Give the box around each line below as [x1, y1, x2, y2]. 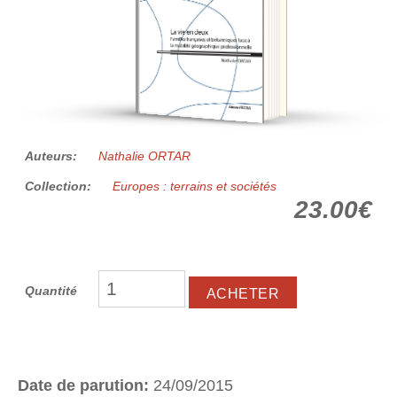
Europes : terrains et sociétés [113, 179, 276, 194]
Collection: [25, 179, 95, 194]
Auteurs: [25, 149, 81, 164]
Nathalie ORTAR [98, 149, 191, 164]
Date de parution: [18, 376, 153, 394]
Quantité [25, 284, 77, 299]
